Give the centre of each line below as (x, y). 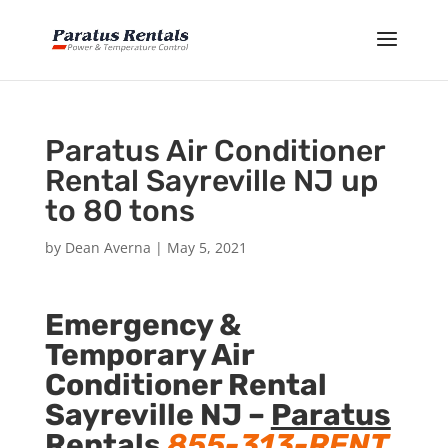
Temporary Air (149, 355)
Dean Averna (107, 247)
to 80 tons (119, 211)
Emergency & (142, 325)
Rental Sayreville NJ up (211, 181)
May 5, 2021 (206, 247)
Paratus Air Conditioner (214, 151)
